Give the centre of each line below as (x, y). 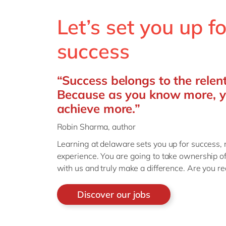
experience (77, 156)
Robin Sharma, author (97, 126)
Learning (73, 144)
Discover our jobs (114, 194)
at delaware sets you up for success (155, 144)
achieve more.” (99, 108)
